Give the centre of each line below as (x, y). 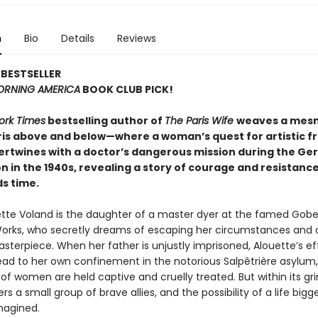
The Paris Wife (200, 121)
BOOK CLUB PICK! (126, 89)
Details (77, 38)
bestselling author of (105, 121)
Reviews (136, 38)
